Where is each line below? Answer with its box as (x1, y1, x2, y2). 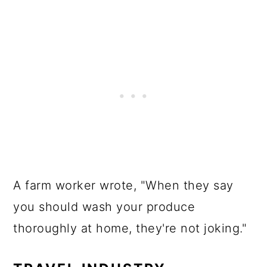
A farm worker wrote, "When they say (13, 178, 234, 193)
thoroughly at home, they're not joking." (13, 221, 247, 235)
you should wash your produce (13, 200, 195, 214)
